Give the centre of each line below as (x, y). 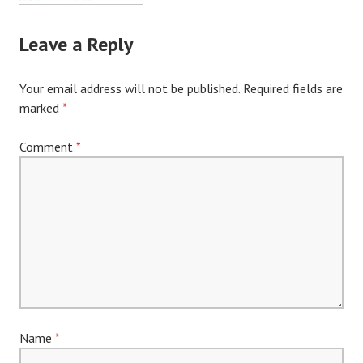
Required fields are (293, 88)
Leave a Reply (76, 44)
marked (41, 108)
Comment (48, 147)
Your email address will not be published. (130, 88)
